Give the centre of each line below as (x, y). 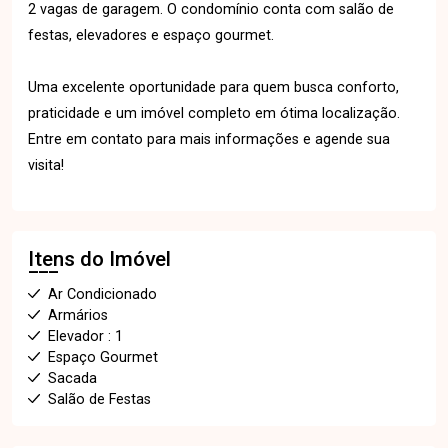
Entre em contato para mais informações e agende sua (209, 139)
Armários (78, 315)
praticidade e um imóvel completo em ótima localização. (214, 113)
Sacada (72, 378)
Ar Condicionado (102, 294)
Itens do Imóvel (99, 258)
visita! (46, 165)
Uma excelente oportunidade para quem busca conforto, (213, 87)
